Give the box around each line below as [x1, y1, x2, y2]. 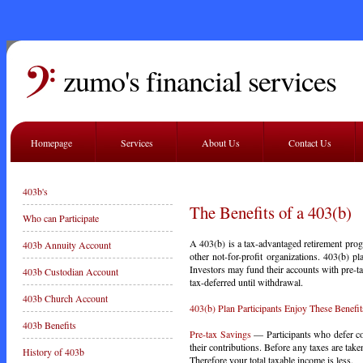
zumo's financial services [63, 61, 336, 100]
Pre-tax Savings [190, 327, 251, 340]
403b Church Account [23, 292, 108, 305]
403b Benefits [23, 318, 76, 331]
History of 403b [23, 345, 84, 358]
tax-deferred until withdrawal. [190, 275, 303, 288]
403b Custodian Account [23, 265, 118, 278]
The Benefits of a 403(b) [190, 201, 352, 224]
